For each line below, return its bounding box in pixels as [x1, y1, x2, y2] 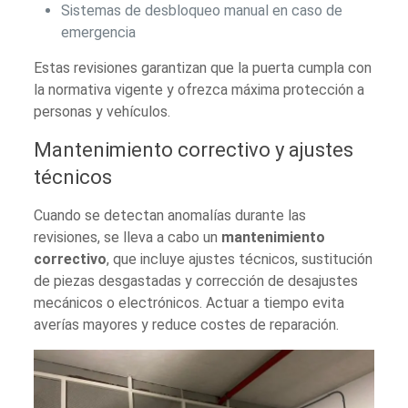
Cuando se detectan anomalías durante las [34, 207, 307, 225]
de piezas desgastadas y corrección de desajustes [34, 272, 359, 291]
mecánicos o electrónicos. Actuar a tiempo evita [34, 294, 345, 312]
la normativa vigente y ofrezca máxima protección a [34, 81, 365, 99]
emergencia [61, 24, 137, 42]
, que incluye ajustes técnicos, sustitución [107, 250, 373, 269]
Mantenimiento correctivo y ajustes [34, 138, 354, 162]
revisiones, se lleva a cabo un [34, 229, 222, 247]
